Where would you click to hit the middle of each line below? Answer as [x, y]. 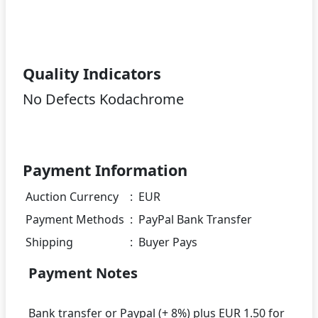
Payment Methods [75, 220]
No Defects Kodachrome [103, 99]
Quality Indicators [92, 74]
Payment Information [105, 170]
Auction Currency [72, 197]
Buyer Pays [168, 242]
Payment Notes [83, 273]
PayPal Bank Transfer [195, 220]
